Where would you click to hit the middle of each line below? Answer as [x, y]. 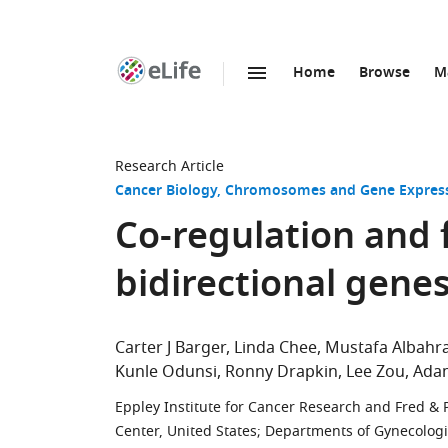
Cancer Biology [166, 191]
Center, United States [186, 431]
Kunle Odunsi [166, 372]
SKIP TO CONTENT [231, 94]
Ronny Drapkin [281, 372]
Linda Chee [275, 348]
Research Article [169, 166]
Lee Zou [375, 372]
